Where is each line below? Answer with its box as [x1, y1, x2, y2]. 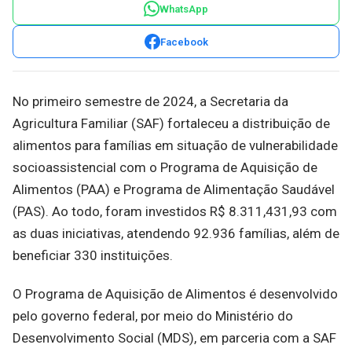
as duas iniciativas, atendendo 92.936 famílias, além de [13, 225, 339, 241]
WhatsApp [159, 2, 208, 15]
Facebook [159, 35, 208, 48]
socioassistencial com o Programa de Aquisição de [13, 159, 317, 175]
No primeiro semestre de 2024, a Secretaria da [13, 93, 288, 109]
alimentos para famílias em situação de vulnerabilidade [13, 137, 338, 153]
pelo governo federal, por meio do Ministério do [13, 308, 293, 324]
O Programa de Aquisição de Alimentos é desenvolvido [13, 286, 338, 302]
